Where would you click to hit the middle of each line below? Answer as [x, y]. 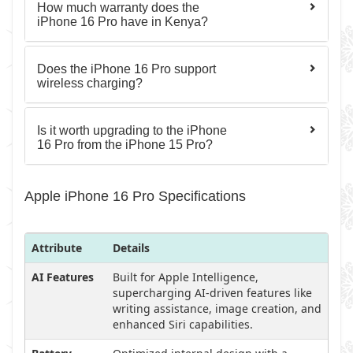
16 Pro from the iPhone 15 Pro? [125, 145]
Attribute [57, 248]
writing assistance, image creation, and [217, 308]
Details [131, 248]
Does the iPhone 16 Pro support [126, 69]
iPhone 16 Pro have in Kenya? [123, 22]
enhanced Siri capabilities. [183, 324]
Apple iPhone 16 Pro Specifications [135, 196]
